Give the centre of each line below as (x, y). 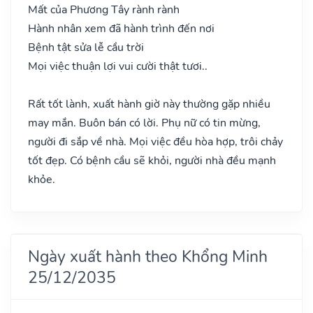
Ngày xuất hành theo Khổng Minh (148, 256)
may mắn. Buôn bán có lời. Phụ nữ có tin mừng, (144, 123)
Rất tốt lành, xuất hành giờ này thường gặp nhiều (149, 104)
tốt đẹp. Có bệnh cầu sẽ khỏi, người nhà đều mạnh (152, 160)
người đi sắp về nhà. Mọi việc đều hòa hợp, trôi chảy (155, 141)
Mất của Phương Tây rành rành (104, 9)
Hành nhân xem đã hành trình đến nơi (121, 28)
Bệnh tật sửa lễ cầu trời (86, 47)
